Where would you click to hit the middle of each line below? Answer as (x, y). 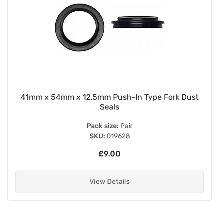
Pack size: (103, 126)
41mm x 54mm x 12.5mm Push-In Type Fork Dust (109, 97)
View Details (109, 181)
